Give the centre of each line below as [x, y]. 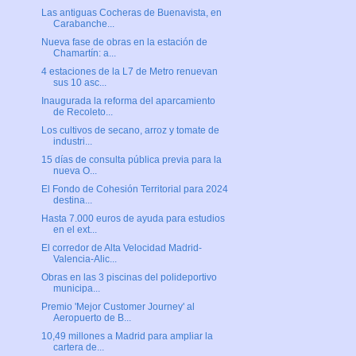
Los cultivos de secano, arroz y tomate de [130, 131]
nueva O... [75, 171]
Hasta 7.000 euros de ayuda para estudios [133, 219]
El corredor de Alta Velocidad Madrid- [121, 248]
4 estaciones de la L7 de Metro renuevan [129, 72]
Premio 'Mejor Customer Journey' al [118, 307]
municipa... [76, 289]
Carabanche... [83, 24]
